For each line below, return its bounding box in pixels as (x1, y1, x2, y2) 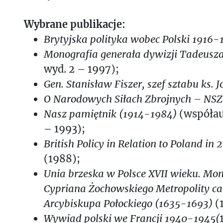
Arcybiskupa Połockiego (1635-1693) (44, 197, 213, 210)
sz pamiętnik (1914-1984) (57, 107, 177, 120)
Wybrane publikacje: (24, 17, 125, 30)
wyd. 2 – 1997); (44, 62, 119, 75)
